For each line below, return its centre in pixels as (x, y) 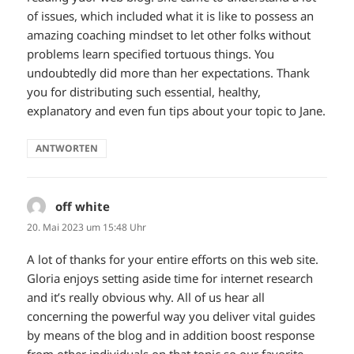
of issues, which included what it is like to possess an (171, 15)
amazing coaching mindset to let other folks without (169, 34)
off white (83, 206)
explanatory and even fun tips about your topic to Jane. (177, 110)
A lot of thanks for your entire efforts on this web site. (173, 259)
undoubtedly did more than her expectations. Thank (169, 72)
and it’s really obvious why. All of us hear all (146, 297)
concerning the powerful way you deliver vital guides (171, 316)
